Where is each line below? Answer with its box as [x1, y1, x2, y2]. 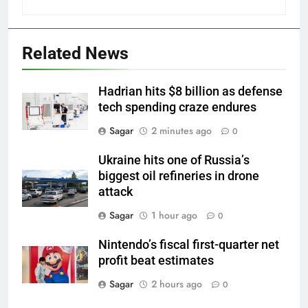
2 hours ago [151, 277, 202, 291]
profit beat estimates [98, 254, 214, 268]
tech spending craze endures [98, 100, 256, 115]
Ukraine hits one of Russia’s [98, 153, 250, 168]
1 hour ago [151, 208, 197, 223]
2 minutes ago [151, 124, 212, 138]
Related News [22, 43, 129, 64]
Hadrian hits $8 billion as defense [98, 85, 283, 99]
